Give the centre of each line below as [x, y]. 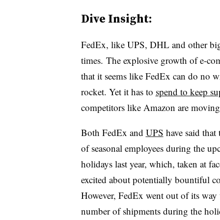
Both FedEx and [113, 132]
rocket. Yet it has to [118, 92]
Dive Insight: [116, 18]
